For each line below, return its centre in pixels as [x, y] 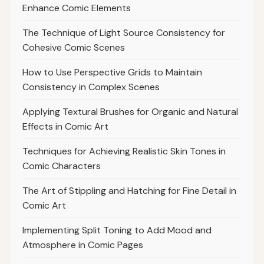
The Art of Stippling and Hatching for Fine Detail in [129, 190]
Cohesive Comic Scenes [73, 47]
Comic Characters [61, 166]
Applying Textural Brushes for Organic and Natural [130, 111]
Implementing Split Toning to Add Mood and [117, 230]
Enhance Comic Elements [76, 8]
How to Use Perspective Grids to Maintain [112, 72]
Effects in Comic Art [65, 126]
